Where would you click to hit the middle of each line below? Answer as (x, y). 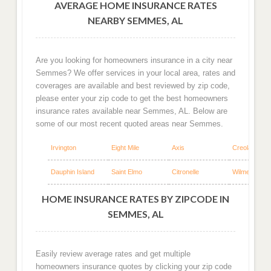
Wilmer (242, 172)
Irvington (63, 148)
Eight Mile (125, 148)
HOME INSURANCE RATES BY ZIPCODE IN (135, 199)
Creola (242, 148)
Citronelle (185, 172)
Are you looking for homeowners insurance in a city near (134, 60)
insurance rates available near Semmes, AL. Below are (131, 111)
